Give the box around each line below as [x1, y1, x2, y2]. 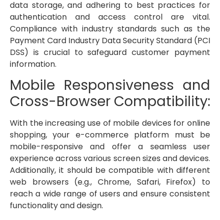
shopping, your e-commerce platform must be [10, 129, 210, 141]
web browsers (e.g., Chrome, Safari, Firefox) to [10, 176, 210, 188]
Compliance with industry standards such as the [10, 23, 210, 35]
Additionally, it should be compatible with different [10, 165, 210, 176]
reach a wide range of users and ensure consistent [10, 188, 210, 200]
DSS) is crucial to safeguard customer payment [10, 47, 210, 58]
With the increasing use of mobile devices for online [10, 117, 210, 129]
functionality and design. [10, 200, 103, 212]
